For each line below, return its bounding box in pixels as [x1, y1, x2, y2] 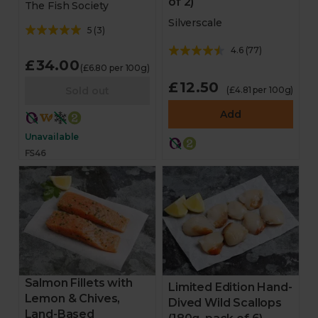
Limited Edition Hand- [168, 280, 292, 294]
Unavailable [24, 131, 79, 142]
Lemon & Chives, [24, 292, 121, 305]
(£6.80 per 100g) [79, 62, 150, 73]
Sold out [65, 84, 109, 97]
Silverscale [168, 16, 222, 30]
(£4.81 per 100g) [226, 84, 294, 95]
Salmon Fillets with [24, 276, 133, 290]
